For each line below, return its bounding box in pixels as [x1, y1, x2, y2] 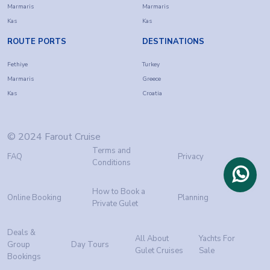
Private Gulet [92, 198, 139, 210]
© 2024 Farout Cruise [7, 130, 101, 144]
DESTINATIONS [142, 36, 204, 48]
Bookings [7, 251, 41, 263]
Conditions [92, 157, 131, 169]
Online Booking [7, 192, 61, 204]
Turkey [142, 60, 160, 69]
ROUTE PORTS [7, 36, 66, 48]
